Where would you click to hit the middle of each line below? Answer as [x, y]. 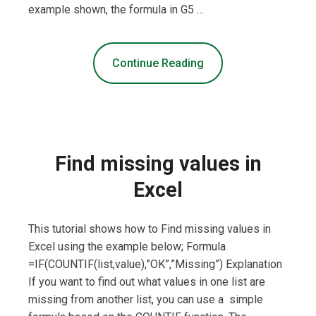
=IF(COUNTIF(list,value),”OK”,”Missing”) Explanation [155, 265]
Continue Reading [158, 63]
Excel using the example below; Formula [127, 247]
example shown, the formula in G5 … [116, 10]
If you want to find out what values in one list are [147, 282]
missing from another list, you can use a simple [146, 300]
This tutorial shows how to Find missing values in [150, 229]
